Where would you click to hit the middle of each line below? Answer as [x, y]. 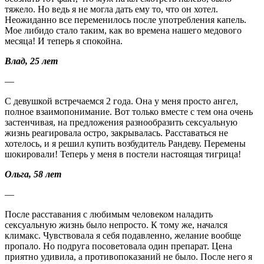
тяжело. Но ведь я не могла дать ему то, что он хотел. [111, 9]
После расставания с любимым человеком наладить [109, 214]
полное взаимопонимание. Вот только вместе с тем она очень [129, 111]
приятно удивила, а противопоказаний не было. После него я [128, 256]
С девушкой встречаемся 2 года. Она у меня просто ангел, [121, 101]
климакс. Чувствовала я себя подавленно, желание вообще [123, 235]
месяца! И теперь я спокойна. [64, 41]
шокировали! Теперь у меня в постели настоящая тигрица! [123, 154]
